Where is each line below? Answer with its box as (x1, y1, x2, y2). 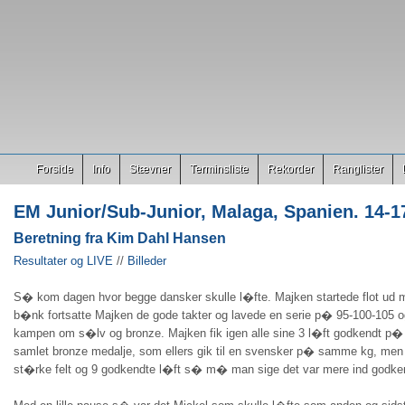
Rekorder (268, 163, 314, 175)
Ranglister (333, 163, 383, 175)
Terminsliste (190, 163, 249, 175)
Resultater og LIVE (14, 254, 113, 268)
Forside (36, 163, 73, 175)
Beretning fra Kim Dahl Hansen (14, 231, 226, 246)
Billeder (127, 254, 166, 268)
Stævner (129, 163, 171, 175)
